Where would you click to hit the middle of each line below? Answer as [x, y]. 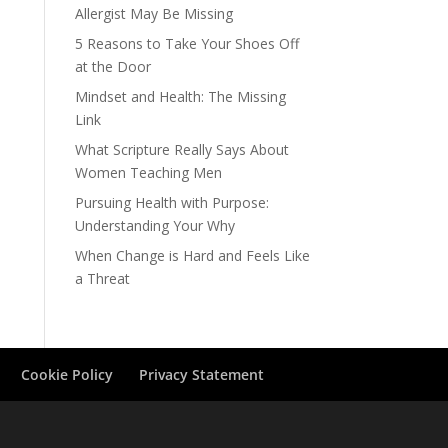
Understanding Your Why [154, 225]
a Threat [102, 278]
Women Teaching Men [148, 172]
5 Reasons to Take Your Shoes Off [186, 43]
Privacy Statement [202, 374]
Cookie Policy [67, 374]
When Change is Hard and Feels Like [192, 255]
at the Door [112, 66]
